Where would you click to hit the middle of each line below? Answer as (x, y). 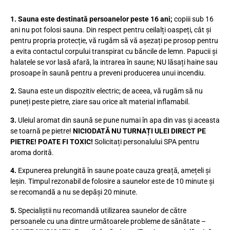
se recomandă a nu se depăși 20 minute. (74, 192)
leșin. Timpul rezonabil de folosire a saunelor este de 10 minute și (112, 181)
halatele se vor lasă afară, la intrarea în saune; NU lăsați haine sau (114, 62)
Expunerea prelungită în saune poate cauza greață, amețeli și (113, 171)
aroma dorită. (32, 152)
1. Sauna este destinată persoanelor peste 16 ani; (91, 19)
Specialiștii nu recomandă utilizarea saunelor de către (101, 210)
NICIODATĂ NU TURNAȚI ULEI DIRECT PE (139, 131)
